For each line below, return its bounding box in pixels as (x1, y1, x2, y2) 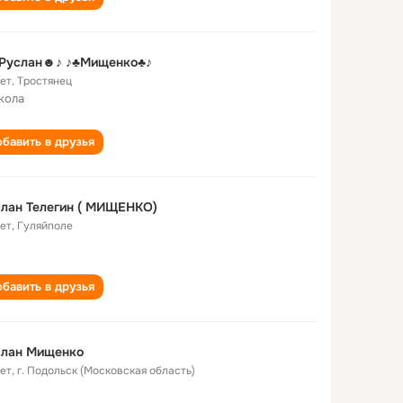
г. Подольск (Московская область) (17, 363, 195, 378)
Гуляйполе (17, 219, 73, 233)
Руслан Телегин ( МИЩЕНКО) (77, 199, 157, 215)
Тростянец (17, 74, 72, 88)
